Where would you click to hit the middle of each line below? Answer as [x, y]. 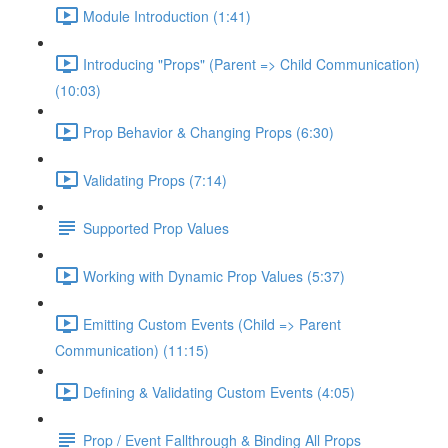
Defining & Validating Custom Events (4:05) [219, 391]
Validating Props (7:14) [155, 179]
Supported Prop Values [156, 227]
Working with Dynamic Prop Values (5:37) [214, 275]
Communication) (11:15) [132, 350]
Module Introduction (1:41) [167, 15]
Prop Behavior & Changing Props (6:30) [208, 131]
